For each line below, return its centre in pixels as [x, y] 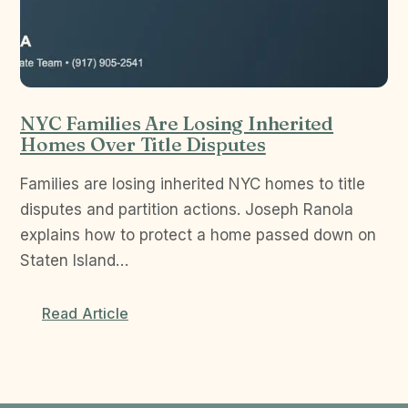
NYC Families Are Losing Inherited [177, 123]
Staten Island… [74, 260]
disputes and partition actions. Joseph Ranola [187, 209]
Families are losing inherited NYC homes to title [193, 184]
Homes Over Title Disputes [143, 144]
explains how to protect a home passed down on [198, 235]
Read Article [85, 313]
